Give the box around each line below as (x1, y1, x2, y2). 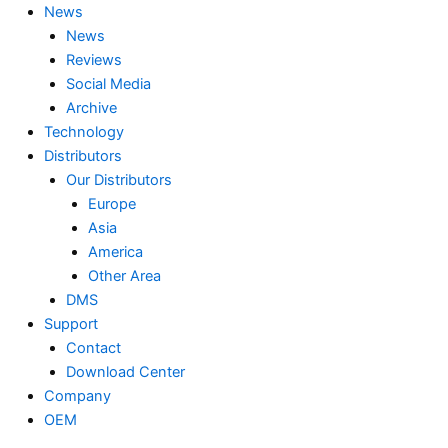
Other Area (87, 267, 161, 285)
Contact (65, 339, 121, 357)
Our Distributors (65, 171, 172, 189)
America (87, 243, 143, 261)
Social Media (65, 75, 151, 93)
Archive (65, 99, 117, 117)
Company (43, 387, 111, 405)
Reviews (65, 51, 122, 69)
